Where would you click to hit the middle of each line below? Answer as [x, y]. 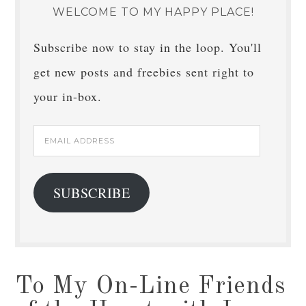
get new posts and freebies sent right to [144, 72]
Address [55, 161]
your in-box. [68, 96]
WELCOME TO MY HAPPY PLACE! [153, 12]
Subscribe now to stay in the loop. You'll [148, 47]
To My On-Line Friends [151, 287]
